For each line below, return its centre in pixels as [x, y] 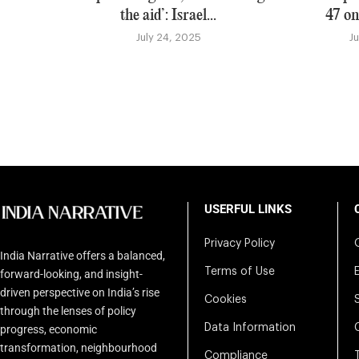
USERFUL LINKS [248, 210]
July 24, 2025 [168, 38]
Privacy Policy [240, 244]
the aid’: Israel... [169, 16]
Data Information [250, 328]
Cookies [226, 300]
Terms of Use [240, 272]
